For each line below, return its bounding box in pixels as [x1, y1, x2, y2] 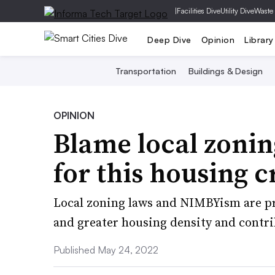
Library [244, 34, 274, 45]
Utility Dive [220, 6, 254, 15]
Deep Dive [147, 34, 192, 45]
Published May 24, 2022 [53, 244, 158, 256]
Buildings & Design [188, 66, 263, 76]
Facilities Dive [177, 6, 220, 15]
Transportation [115, 66, 176, 76]
